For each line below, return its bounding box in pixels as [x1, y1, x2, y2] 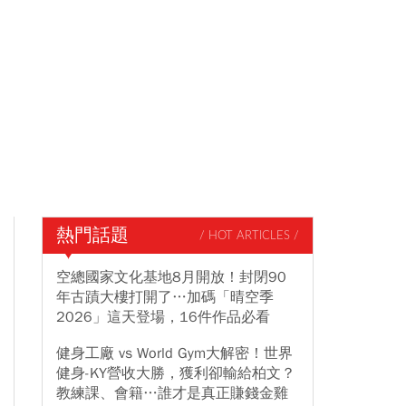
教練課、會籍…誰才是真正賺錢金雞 [56, 384, 288, 402]
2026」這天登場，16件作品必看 [56, 308, 270, 326]
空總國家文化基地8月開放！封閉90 [56, 268, 286, 286]
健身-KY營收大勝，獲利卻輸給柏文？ [56, 364, 295, 382]
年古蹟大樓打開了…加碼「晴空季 [56, 288, 274, 306]
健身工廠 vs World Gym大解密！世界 [56, 344, 293, 362]
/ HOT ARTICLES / [199, 229, 299, 242]
